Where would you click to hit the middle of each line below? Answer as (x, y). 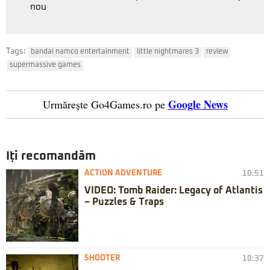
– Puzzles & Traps (124, 202)
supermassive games (45, 65)
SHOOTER (102, 258)
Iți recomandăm (51, 156)
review (217, 52)
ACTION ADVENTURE (123, 173)
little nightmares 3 (168, 52)
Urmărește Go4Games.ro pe (104, 104)
